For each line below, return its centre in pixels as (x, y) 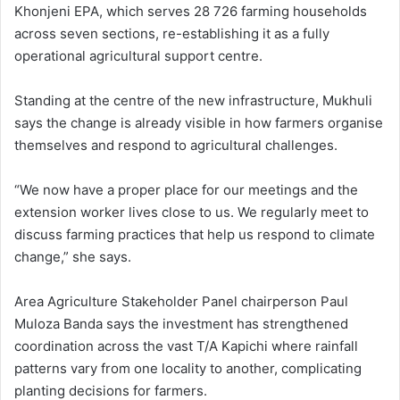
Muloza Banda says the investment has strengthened (181, 324)
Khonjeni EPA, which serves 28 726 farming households (191, 12)
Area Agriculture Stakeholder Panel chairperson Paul (181, 302)
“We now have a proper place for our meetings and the (186, 190)
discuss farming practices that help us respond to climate (195, 235)
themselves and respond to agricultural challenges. (176, 146)
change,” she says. (73, 257)
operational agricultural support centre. (138, 56)
